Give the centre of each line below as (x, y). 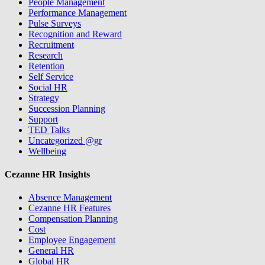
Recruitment (51, 44)
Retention (46, 66)
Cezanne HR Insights (47, 174)
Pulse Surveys (55, 23)
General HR (51, 251)
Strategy (44, 98)
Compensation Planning (73, 219)
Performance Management (77, 12)
